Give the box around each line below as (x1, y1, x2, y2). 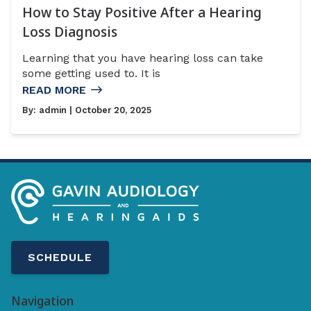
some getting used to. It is (22, 67, 160, 81)
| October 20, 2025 (67, 105, 151, 116)
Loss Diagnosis (22, 22, 117, 42)
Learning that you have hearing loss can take (22, 51, 263, 65)
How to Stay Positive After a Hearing (22, 3, 262, 22)
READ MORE (22, 83, 86, 97)
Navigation (11, 292, 74, 310)
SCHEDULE (28, 251, 92, 264)
